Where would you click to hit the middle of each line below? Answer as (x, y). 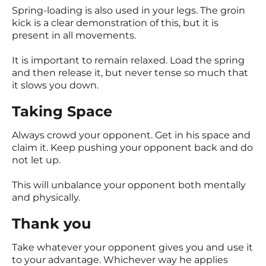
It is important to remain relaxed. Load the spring (128, 61)
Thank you (51, 224)
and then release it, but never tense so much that (130, 73)
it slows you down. (55, 85)
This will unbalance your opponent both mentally (129, 185)
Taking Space (62, 112)
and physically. (46, 198)
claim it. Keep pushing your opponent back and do (132, 148)
